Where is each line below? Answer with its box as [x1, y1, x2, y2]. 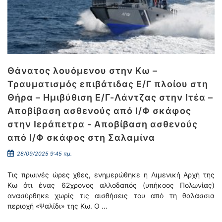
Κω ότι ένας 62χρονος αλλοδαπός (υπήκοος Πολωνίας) [7, 181, 215, 189]
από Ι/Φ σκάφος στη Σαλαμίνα [7, 132, 155, 143]
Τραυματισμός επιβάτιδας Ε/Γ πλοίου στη [7, 79, 208, 89]
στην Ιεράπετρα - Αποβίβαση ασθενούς [7, 119, 198, 129]
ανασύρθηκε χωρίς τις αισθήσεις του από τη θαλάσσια [7, 191, 215, 200]
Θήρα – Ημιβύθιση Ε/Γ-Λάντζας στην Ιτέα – [7, 92, 213, 103]
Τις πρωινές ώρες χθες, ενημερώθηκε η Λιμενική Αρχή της [7, 170, 215, 179]
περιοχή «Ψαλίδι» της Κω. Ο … [7, 202, 108, 210]
